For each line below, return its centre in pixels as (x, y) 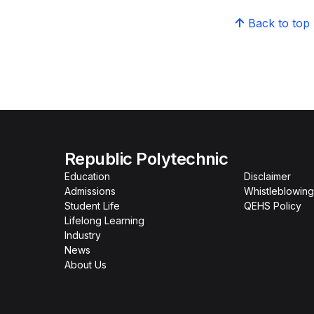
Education (87, 176)
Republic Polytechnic (146, 159)
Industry (83, 235)
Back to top (279, 23)
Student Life (92, 206)
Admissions (90, 191)
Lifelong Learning (104, 220)
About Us (86, 265)
